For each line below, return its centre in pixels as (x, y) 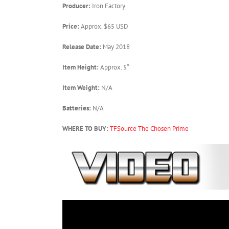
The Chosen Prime (163, 128)
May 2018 (116, 47)
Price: (72, 26)
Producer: (77, 6)
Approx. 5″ (115, 67)
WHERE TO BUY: (86, 128)
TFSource (123, 128)
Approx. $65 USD (105, 26)
